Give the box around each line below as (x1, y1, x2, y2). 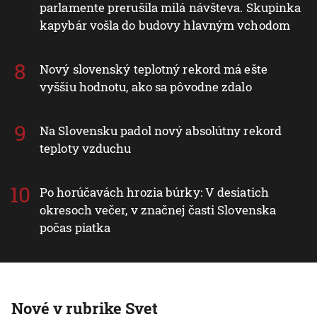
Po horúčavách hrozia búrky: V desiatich (40, 183, 269, 200)
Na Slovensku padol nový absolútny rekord (40, 122, 282, 139)
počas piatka (40, 219, 111, 236)
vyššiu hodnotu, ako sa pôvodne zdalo (40, 78, 252, 95)
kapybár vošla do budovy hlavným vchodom (40, 16, 290, 33)
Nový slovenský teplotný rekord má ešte (40, 60, 267, 77)
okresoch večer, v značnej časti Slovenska (40, 201, 277, 218)
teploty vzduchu (40, 139, 132, 156)
